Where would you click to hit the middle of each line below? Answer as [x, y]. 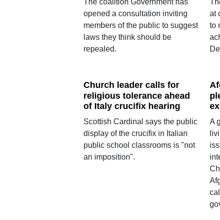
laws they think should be [127, 37]
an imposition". [109, 157]
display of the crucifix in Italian [135, 134]
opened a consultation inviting [135, 13]
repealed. [100, 49]
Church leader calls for [131, 85]
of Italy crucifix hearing [132, 106]
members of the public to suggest [140, 25]
